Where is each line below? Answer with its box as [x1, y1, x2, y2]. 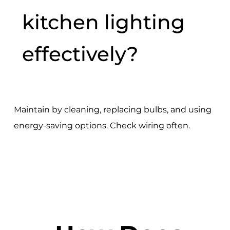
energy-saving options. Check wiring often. [13, 121, 190, 131]
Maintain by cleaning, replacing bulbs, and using [13, 105, 212, 115]
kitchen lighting [22, 9, 185, 34]
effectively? [22, 41, 138, 66]
